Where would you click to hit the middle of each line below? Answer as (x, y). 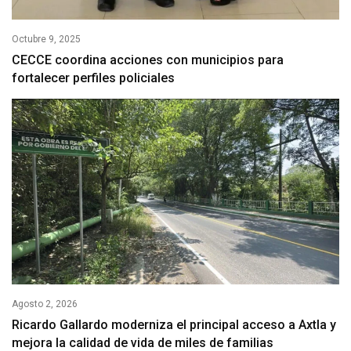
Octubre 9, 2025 (46, 40)
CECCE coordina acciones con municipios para (148, 60)
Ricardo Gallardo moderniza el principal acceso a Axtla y (174, 325)
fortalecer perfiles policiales (93, 78)
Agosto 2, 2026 (45, 304)
